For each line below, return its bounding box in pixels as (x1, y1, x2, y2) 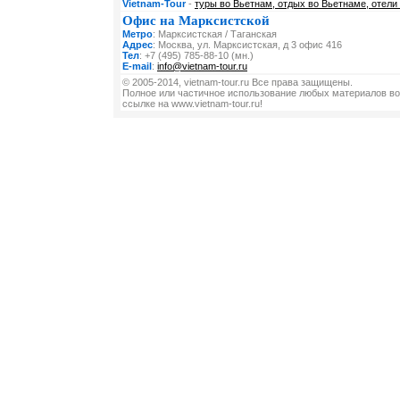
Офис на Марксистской (122, 13, 270, 28)
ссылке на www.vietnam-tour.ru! (122, 98, 262, 109)
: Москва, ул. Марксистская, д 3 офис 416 (153, 39, 342, 50)
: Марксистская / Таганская (153, 29, 277, 39)
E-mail (122, 61, 152, 71)
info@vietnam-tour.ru (157, 61, 247, 71)
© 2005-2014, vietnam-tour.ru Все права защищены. (122, 77, 353, 87)
